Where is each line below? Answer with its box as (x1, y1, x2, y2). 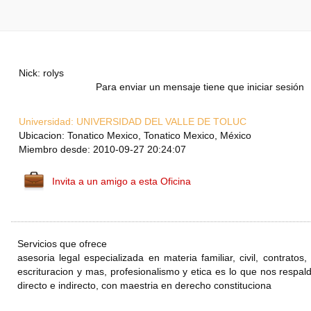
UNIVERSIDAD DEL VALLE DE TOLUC (74, 116, 246, 128)
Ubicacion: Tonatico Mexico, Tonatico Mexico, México (19, 130, 251, 142)
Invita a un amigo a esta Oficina (52, 176, 191, 187)
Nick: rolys (19, 67, 64, 79)
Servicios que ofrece (17, 238, 107, 250)
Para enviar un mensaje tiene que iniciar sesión (96, 81, 304, 93)
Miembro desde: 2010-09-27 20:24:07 (19, 144, 186, 155)
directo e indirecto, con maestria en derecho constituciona (17, 280, 271, 292)
